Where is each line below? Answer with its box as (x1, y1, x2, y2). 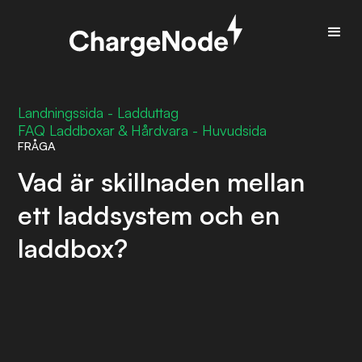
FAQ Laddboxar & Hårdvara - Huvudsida (18, 121, 267, 139)
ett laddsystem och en (18, 199, 280, 231)
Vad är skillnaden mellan (18, 166, 305, 198)
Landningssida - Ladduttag (18, 103, 179, 121)
